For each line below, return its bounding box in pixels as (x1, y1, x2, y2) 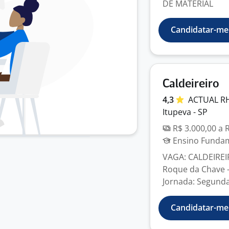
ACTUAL (188, 94, 220, 105)
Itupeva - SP (163, 106, 208, 118)
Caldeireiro (163, 78, 219, 90)
